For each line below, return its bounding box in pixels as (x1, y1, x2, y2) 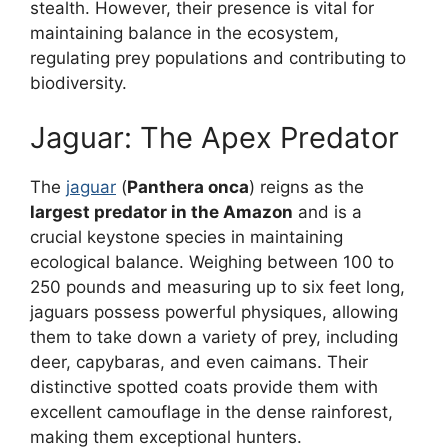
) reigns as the (249, 177, 364, 198)
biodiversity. (30, 72, 127, 93)
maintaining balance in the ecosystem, (30, 22, 339, 43)
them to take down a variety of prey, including (30, 327, 398, 348)
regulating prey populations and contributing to (30, 47, 406, 68)
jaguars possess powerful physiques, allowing (30, 302, 398, 323)
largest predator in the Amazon (30, 202, 293, 223)
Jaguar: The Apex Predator (30, 120, 399, 156)
